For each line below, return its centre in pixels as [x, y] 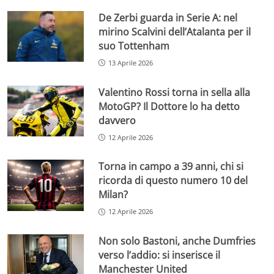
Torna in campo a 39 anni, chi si [171, 167]
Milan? [113, 195]
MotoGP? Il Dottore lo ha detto [169, 106]
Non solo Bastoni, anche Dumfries [177, 241]
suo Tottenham [134, 46]
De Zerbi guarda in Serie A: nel [168, 17]
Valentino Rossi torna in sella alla [175, 92]
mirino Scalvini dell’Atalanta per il [175, 31]
